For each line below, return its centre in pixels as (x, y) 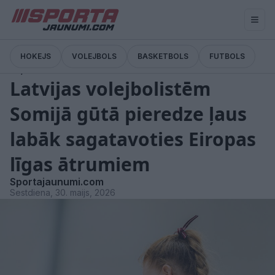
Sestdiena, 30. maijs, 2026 (63, 192)
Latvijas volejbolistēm (110, 89)
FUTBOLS (227, 56)
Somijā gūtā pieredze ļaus (128, 114)
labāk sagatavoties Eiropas (133, 139)
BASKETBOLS (163, 56)
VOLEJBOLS (94, 56)
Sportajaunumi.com (57, 182)
